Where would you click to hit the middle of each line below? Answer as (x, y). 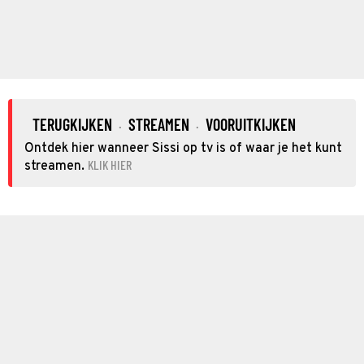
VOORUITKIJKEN (251, 124)
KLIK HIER (110, 164)
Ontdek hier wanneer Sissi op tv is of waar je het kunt (183, 148)
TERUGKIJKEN (72, 124)
